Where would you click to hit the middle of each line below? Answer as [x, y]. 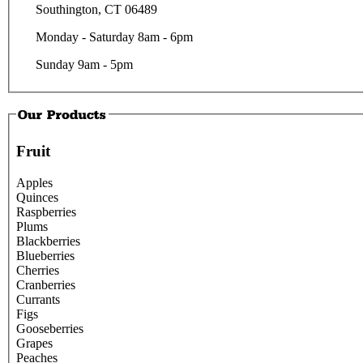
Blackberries [48, 241]
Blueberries [45, 256]
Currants [38, 300]
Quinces [37, 198]
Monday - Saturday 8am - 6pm [114, 37]
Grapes [34, 344]
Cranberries [46, 285]
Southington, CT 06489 [96, 10]
